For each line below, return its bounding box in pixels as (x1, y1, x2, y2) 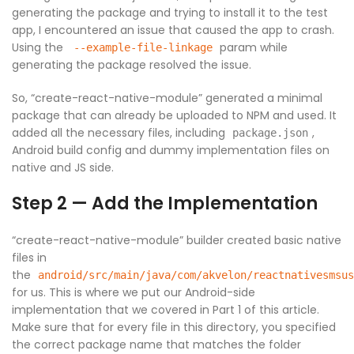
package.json (232, 126, 308, 140)
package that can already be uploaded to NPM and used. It (12, 107, 337, 124)
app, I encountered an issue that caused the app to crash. (12, 22, 334, 39)
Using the (12, 40, 63, 56)
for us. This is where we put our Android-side (12, 284, 255, 301)
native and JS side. (12, 160, 114, 176)
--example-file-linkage (73, 41, 213, 55)
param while (217, 40, 288, 56)
